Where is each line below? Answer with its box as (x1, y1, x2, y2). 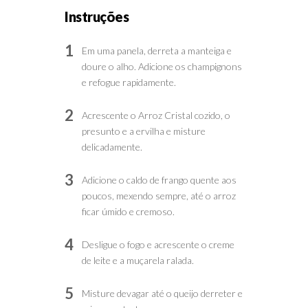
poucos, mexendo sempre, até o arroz (82, 189, 236, 201)
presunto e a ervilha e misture (82, 124, 206, 137)
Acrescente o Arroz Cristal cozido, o (82, 109, 230, 121)
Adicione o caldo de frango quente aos (82, 173, 236, 186)
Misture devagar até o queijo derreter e (82, 287, 243, 299)
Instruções (65, 8, 129, 25)
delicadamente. (82, 140, 142, 153)
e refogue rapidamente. (82, 76, 176, 88)
